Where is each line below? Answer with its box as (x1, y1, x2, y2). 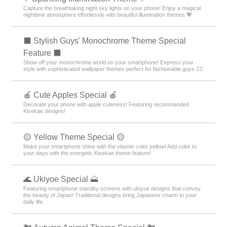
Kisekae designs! (23, 107, 66, 114)
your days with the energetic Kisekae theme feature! (23, 149, 152, 156)
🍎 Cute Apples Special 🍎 (23, 90, 118, 99)
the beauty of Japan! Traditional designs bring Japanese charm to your (23, 192, 197, 198)
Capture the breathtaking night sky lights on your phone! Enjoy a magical (23, 5, 201, 11)
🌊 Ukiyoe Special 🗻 (23, 174, 99, 183)
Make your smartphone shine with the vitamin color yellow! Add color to (23, 143, 197, 149)
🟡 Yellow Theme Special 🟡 (23, 132, 125, 141)
